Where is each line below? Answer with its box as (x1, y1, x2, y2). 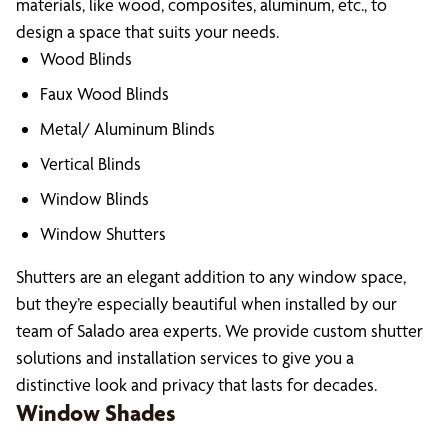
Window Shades (16, 399, 176, 427)
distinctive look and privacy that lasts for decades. (16, 374, 377, 395)
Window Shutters (40, 223, 166, 244)
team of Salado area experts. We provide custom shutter (16, 320, 423, 341)
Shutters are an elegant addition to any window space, (16, 266, 406, 287)
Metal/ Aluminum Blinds (40, 118, 215, 139)
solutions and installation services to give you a (16, 347, 354, 368)
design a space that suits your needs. (16, 21, 279, 42)
